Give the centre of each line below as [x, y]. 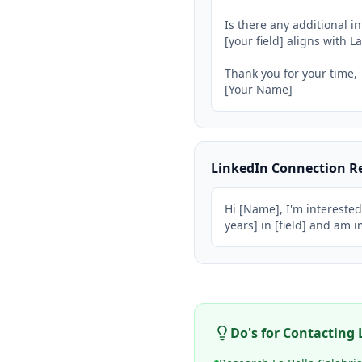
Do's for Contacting [294, 333]
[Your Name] [259, 89]
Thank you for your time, [291, 73]
